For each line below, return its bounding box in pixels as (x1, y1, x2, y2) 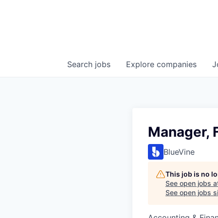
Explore (126, 59, 157, 69)
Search (67, 59, 95, 69)
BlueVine (163, 147, 195, 157)
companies (157, 59, 197, 69)
